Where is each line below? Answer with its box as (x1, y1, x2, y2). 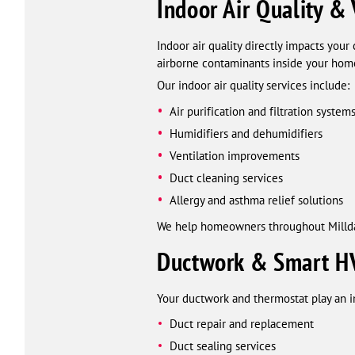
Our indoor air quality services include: (157, 77, 349, 93)
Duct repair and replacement (169, 316, 314, 332)
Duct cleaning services (169, 170, 283, 185)
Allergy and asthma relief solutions (169, 192, 343, 208)
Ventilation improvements (169, 147, 300, 163)
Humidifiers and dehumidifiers (169, 125, 323, 141)
